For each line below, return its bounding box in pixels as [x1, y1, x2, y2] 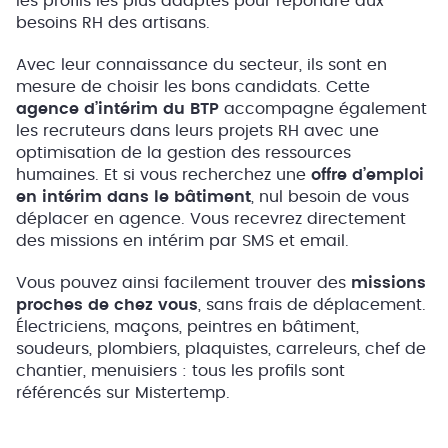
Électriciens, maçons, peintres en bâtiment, [16, 319, 359, 335]
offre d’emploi [311, 167, 424, 183]
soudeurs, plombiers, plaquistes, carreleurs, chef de [16, 341, 426, 357]
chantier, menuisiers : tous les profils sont [16, 363, 345, 379]
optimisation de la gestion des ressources [16, 145, 351, 161]
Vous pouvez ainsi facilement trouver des [16, 275, 351, 291]
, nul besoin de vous [251, 189, 409, 205]
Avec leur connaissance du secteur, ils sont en [16, 57, 387, 73]
